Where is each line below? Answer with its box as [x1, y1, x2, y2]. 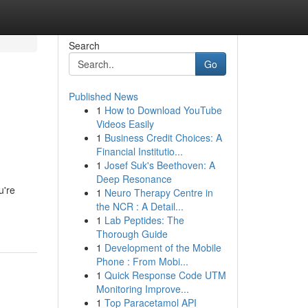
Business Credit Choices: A [104, 131, 222, 144]
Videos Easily [96, 117, 154, 131]
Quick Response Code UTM [104, 268, 226, 282]
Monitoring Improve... [96, 282, 189, 296]
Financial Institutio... [96, 144, 183, 158]
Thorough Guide [96, 227, 168, 241]
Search [68, 38, 100, 52]
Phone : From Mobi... [96, 254, 188, 268]
